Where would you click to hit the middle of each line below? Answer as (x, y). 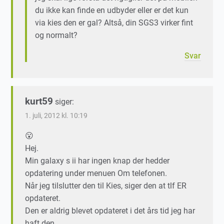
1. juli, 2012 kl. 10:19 (56, 116)
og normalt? (56, 35)
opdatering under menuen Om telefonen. (96, 173)
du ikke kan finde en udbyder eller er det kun (112, 10)
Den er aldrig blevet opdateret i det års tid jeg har (110, 211)
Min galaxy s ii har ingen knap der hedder (97, 161)
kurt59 (39, 101)
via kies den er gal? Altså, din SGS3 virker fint (114, 23)
